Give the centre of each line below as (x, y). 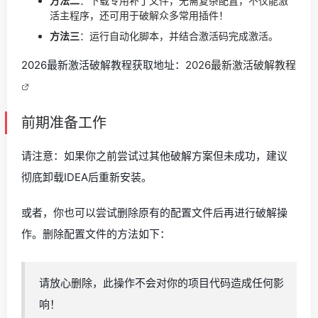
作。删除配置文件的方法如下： (96, 234)
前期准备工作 (64, 122)
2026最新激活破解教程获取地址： (103, 65)
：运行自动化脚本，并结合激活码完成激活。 (179, 35)
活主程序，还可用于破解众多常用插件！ (139, 15)
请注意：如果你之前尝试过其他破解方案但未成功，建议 (154, 155)
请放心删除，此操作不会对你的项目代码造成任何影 (161, 283)
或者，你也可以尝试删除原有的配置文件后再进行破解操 (154, 212)
